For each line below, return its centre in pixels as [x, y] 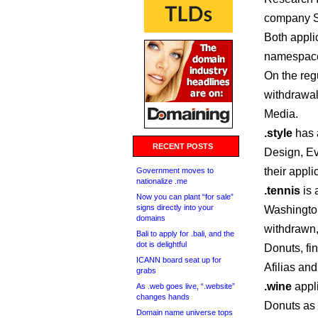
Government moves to [175, 170]
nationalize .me [162, 181]
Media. [281, 114]
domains [151, 218]
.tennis [282, 191]
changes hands [163, 297]
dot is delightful [161, 244]
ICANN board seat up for [179, 260]
